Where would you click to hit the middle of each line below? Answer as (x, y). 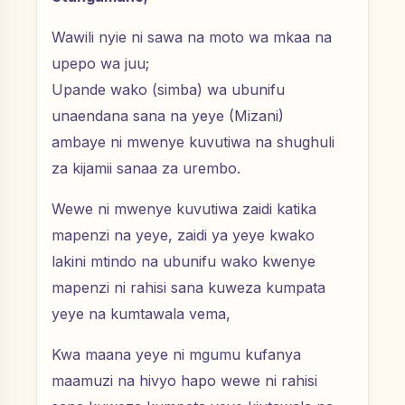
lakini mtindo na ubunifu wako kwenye (184, 262)
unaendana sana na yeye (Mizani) (168, 116)
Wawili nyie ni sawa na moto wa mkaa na (192, 38)
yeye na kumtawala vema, (143, 314)
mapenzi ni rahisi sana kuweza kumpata (188, 288)
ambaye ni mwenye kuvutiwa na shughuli (193, 142)
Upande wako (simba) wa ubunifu (168, 90)
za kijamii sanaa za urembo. (146, 169)
